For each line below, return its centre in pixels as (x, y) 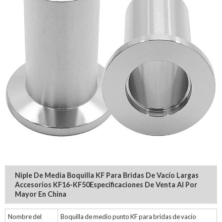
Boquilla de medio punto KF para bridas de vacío (128, 217)
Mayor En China (41, 194)
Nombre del (25, 217)
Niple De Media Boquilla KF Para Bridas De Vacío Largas (107, 175)
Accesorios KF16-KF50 (52, 185)
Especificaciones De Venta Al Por (143, 185)
